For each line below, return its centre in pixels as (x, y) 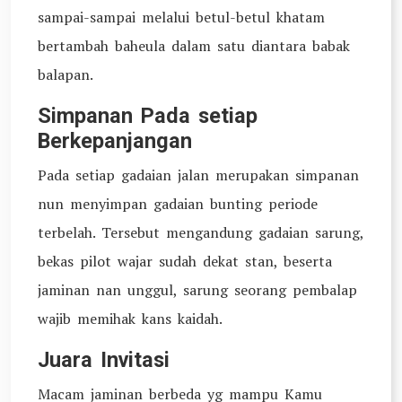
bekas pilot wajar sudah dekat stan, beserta (185, 261)
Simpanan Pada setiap (148, 116)
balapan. (66, 74)
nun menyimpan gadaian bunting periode (178, 204)
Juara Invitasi (104, 360)
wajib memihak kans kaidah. (130, 319)
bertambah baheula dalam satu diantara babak (194, 46)
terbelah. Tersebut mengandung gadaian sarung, (201, 232)
